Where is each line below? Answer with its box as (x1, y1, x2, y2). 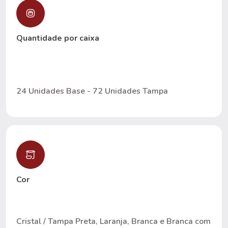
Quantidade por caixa (16, 33, 99, 44)
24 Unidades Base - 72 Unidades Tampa (16, 85, 168, 97)
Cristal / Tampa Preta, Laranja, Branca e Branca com (16, 216, 211, 227)
